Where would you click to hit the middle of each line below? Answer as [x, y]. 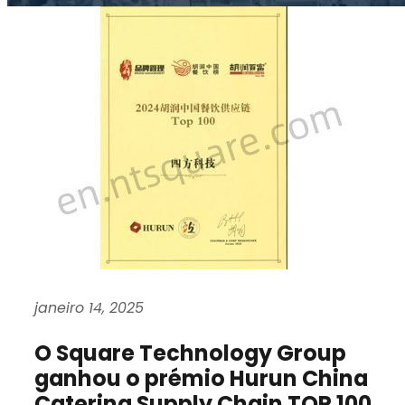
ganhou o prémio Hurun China [201, 379]
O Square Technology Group [190, 353]
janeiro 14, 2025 [89, 308]
